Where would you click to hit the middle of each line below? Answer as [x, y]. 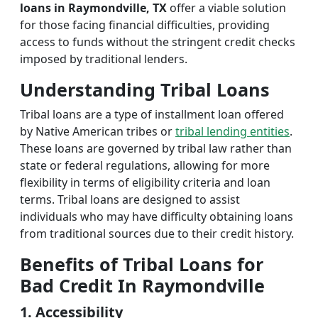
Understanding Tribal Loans [145, 89]
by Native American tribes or [98, 131]
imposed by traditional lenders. [104, 59]
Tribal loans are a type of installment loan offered [152, 114]
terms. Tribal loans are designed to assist [130, 199]
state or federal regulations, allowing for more [145, 165]
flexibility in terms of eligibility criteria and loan [145, 182]
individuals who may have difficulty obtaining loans [157, 216]
